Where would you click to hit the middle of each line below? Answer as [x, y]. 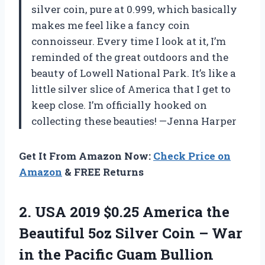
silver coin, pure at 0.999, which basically [134, 9]
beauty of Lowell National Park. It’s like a [134, 73]
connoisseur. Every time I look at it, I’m [129, 41]
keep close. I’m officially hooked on [119, 105]
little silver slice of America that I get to [131, 89]
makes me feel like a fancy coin [111, 25]
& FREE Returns [103, 172]
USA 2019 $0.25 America [119, 211]
